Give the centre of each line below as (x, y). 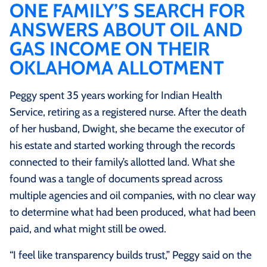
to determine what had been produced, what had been (133, 212)
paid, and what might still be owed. (88, 229)
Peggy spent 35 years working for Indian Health (116, 96)
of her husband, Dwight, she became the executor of (127, 129)
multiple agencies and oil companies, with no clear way (133, 196)
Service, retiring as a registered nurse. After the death (128, 112)
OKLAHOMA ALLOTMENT (117, 68)
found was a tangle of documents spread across (116, 179)
